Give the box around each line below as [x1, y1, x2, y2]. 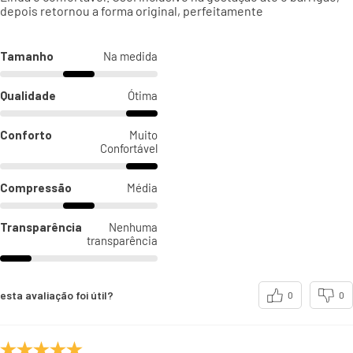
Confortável [100, 141, 158, 156]
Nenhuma [109, 220, 158, 235]
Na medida [103, 49, 158, 64]
